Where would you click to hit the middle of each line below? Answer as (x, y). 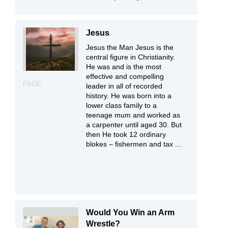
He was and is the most (124, 67)
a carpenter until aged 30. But (134, 125)
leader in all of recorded (124, 86)
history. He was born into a (129, 96)
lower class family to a (122, 106)
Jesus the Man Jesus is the (130, 48)
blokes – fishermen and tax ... (134, 144)
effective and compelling (125, 77)
